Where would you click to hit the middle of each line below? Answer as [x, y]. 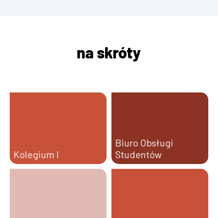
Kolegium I [36, 154]
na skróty [109, 52]
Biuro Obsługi [144, 142]
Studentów [138, 154]
